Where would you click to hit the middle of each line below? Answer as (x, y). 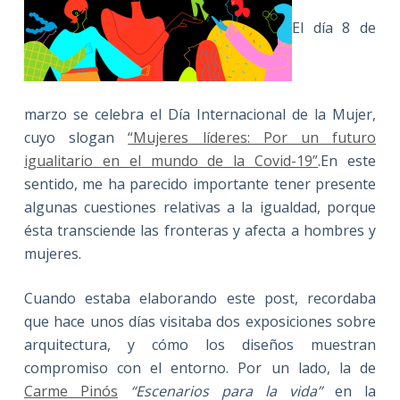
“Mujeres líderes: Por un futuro (252, 137)
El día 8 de (334, 28)
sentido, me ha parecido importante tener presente (200, 184)
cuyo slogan (76, 137)
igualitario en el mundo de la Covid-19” (171, 161)
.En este (347, 161)
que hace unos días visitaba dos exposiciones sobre (200, 321)
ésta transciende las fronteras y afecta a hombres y (200, 230)
